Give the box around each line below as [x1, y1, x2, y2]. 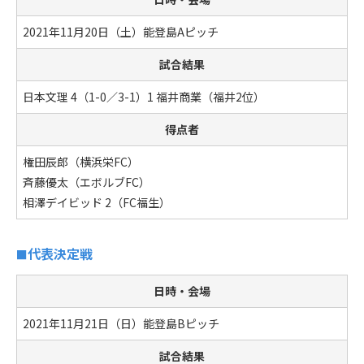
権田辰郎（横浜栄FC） [23, 153, 139, 170]
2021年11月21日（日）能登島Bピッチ [23, 314, 219, 331]
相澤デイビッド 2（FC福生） [23, 193, 171, 210]
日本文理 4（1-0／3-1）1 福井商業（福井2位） [23, 88, 265, 105]
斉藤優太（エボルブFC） [23, 173, 150, 190]
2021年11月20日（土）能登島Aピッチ [23, 23, 219, 40]
